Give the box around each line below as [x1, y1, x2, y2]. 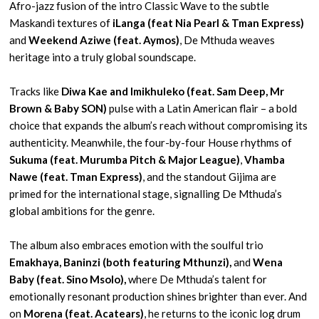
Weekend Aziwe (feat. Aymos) [28, 33, 180, 46]
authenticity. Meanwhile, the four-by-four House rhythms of [9, 136, 293, 149]
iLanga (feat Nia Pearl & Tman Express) [113, 16, 305, 29]
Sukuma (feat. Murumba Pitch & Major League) [9, 153, 241, 166]
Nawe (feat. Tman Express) [9, 170, 143, 183]
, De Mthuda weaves [179, 33, 276, 46]
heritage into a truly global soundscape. [9, 51, 197, 63]
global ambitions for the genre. [9, 204, 155, 217]
